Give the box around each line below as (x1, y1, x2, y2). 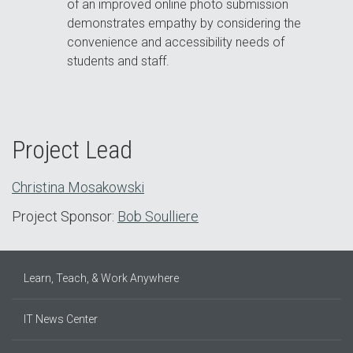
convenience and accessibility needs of (67, 35, 285, 50)
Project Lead (12, 135, 132, 165)
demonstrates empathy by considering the (67, 16, 302, 32)
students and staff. (67, 54, 170, 69)
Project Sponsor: (12, 208, 117, 225)
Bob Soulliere (117, 208, 199, 225)
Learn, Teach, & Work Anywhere (24, 272, 179, 285)
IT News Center (24, 313, 98, 326)
